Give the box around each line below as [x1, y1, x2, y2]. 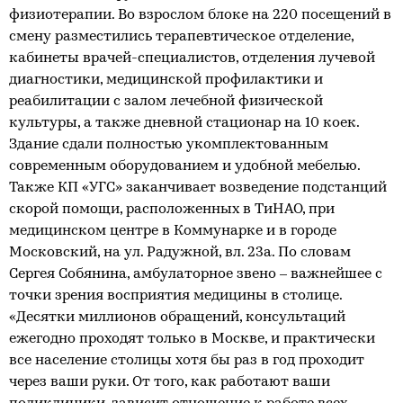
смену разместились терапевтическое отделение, [9, 30, 354, 44]
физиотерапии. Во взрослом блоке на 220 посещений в [9, 8, 391, 22]
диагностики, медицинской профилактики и [9, 73, 323, 87]
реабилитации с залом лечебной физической [9, 94, 323, 109]
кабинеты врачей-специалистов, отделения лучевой [9, 51, 375, 66]
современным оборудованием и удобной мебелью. [9, 159, 360, 174]
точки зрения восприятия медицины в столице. [9, 289, 342, 303]
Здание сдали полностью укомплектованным [9, 138, 328, 152]
